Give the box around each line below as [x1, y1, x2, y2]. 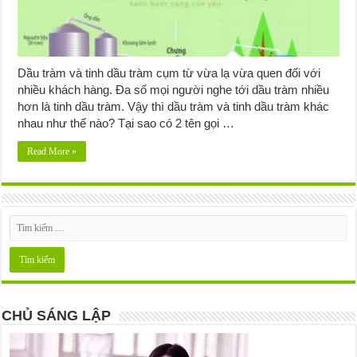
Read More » [27, 145, 77, 157]
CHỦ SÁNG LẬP [2, 307, 112, 324]
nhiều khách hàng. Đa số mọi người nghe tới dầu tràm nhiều [18, 82, 330, 96]
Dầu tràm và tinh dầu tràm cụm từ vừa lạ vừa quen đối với [18, 65, 321, 80]
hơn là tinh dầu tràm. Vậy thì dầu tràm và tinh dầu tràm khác [18, 99, 330, 113]
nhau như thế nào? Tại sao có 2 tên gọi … [18, 116, 235, 130]
